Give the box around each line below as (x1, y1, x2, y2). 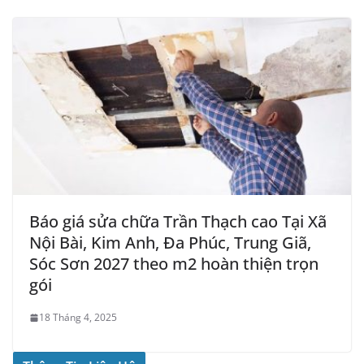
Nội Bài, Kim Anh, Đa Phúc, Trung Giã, (29, 232, 311, 254)
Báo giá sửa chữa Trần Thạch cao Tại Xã (29, 210, 327, 233)
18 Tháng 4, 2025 (39, 310, 117, 325)
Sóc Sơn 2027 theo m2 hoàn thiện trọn (29, 253, 318, 275)
